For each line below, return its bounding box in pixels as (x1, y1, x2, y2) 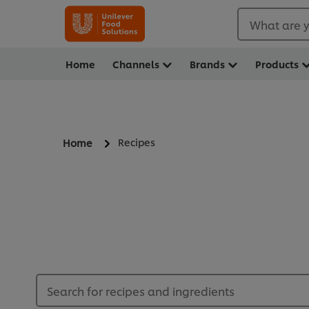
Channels (112, 57, 159, 70)
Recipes (118, 135, 155, 149)
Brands (190, 57, 225, 70)
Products (255, 57, 299, 70)
